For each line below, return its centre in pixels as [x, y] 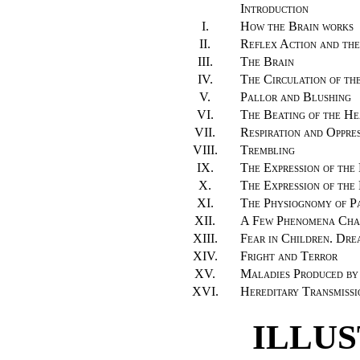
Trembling [267, 149]
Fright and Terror [288, 256]
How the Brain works [297, 26]
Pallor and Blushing [295, 96]
